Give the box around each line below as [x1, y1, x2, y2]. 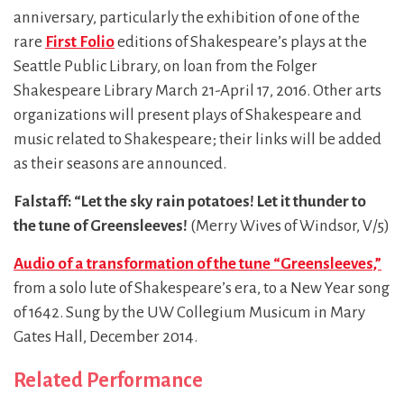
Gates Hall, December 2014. [14, 328, 197, 345]
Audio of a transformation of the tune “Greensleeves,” [14, 255, 381, 272]
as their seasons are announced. [14, 155, 226, 172]
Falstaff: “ [14, 193, 81, 210]
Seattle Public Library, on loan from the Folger [14, 58, 317, 75]
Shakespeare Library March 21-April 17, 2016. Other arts [14, 82, 381, 99]
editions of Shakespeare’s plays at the [115, 33, 367, 50]
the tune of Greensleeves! [14, 217, 188, 234]
